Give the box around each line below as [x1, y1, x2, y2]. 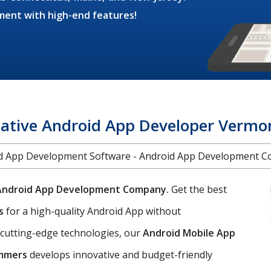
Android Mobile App [143, 226, 235, 240]
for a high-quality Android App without [6, 204, 181, 218]
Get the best [171, 182, 227, 196]
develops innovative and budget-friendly [27, 247, 212, 261]
